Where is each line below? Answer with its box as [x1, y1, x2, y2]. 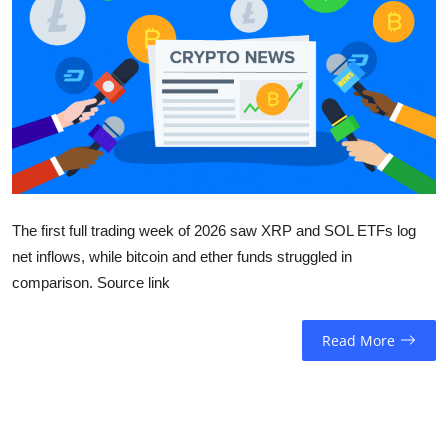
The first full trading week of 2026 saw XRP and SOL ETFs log [12, 222, 416, 240]
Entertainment [15, 54, 122, 75]
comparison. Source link [12, 274, 170, 292]
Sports [15, 5, 66, 26]
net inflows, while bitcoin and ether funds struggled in [12, 248, 352, 266]
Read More [321, 330, 395, 350]
